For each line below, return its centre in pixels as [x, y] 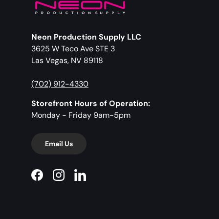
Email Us [59, 143]
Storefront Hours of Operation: [91, 103]
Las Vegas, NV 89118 [67, 60]
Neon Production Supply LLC [86, 37]
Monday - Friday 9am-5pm [81, 115]
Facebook [54, 180]
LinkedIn [94, 180]
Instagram [76, 180]
